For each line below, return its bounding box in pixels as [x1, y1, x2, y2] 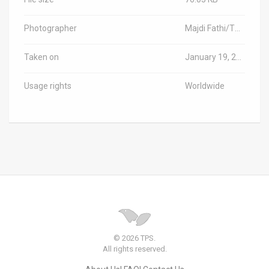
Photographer [24, 23, 77, 34]
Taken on [24, 52, 59, 62]
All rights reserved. [102, 244, 167, 253]
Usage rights [24, 81, 71, 91]
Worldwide [185, 81, 225, 91]
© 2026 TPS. [113, 233, 156, 243]
